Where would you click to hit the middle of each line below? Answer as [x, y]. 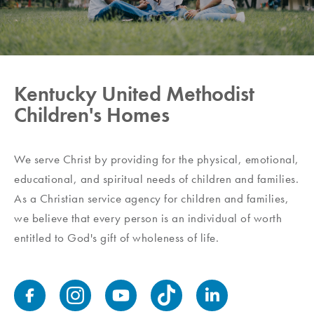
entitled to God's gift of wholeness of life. [116, 238]
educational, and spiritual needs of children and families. [156, 179]
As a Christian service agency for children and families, [151, 199]
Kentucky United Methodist [134, 94]
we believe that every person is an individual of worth [148, 218]
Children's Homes [92, 115]
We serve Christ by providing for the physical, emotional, [157, 159]
